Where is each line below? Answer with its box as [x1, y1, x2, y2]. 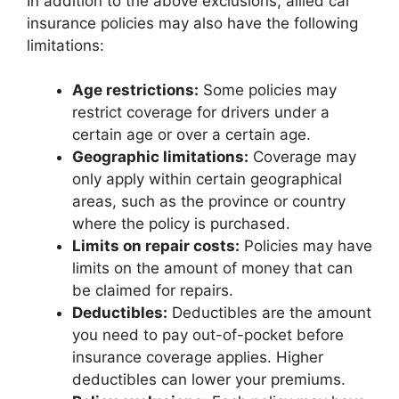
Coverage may [248, 148, 356, 166]
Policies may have [240, 237, 372, 255]
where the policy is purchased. [72, 215, 290, 232]
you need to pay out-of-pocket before [72, 326, 344, 344]
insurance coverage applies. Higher [72, 348, 323, 366]
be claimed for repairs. [72, 281, 233, 299]
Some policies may [199, 81, 337, 99]
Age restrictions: [72, 81, 199, 99]
